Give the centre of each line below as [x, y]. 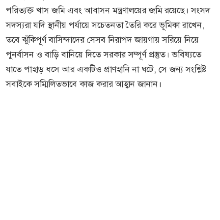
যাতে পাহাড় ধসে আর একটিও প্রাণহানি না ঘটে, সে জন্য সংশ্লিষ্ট [106, 69]
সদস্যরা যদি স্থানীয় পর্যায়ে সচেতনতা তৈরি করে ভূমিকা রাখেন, [105, 25]
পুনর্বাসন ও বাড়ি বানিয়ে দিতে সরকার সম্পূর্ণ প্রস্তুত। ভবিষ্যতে [104, 55]
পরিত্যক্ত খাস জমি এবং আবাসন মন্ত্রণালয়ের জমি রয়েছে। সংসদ [108, 11]
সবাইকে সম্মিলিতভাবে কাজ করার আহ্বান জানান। [84, 84]
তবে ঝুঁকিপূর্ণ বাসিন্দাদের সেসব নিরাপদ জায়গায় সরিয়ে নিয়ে [102, 40]
